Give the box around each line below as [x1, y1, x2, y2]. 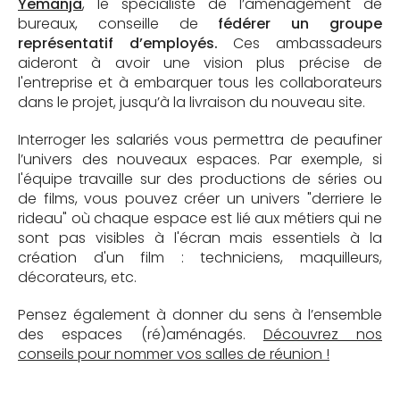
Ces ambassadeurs [217, 32, 383, 54]
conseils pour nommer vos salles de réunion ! [18, 343, 329, 364]
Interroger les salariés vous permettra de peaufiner [18, 129, 382, 150]
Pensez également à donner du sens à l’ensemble [18, 304, 382, 325]
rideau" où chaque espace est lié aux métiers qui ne [18, 207, 382, 229]
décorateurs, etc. [18, 266, 137, 287]
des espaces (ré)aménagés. [18, 323, 263, 345]
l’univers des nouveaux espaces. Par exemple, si [18, 148, 382, 170]
